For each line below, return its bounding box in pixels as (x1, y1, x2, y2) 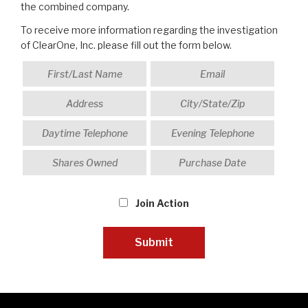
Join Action (135, 197, 189, 210)
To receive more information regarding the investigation (21, 24, 278, 36)
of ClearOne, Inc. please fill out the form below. (21, 39, 232, 52)
